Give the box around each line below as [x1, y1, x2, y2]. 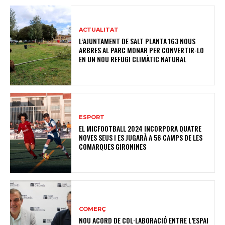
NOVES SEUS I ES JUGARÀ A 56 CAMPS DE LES [79, 132, 203, 143]
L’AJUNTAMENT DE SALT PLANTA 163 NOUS [79, 36, 196, 47]
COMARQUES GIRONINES [79, 141, 147, 152]
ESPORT [79, 114, 105, 121]
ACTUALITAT [79, 26, 119, 34]
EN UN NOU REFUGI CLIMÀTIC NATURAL [79, 54, 187, 65]
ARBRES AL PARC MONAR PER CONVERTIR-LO [79, 45, 204, 56]
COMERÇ [79, 205, 106, 213]
